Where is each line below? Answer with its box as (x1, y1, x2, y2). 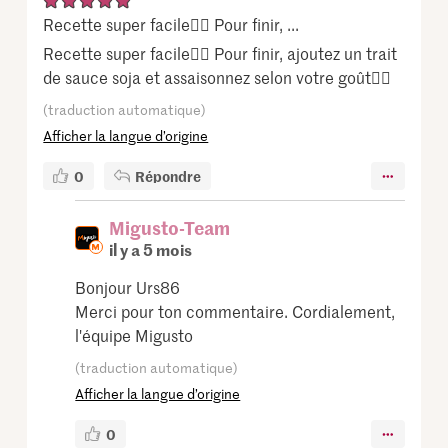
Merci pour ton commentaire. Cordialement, (75, 300, 396, 323)
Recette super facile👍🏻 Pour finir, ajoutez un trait (43, 42, 398, 65)
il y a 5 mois (109, 238, 193, 261)
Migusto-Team (109, 215, 231, 241)
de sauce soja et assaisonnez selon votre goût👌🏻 (43, 66, 392, 89)
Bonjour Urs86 (75, 276, 181, 299)
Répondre (135, 166, 202, 187)
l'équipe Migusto (75, 324, 194, 347)
